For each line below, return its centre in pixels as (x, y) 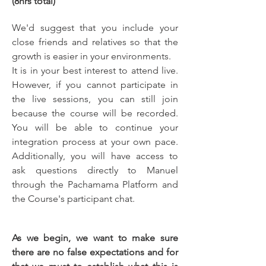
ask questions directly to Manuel (95, 170)
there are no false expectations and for (95, 252)
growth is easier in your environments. (91, 56)
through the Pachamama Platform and (95, 184)
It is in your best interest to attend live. (95, 70)
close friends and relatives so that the (95, 42)
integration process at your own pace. (95, 142)
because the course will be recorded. (95, 113)
